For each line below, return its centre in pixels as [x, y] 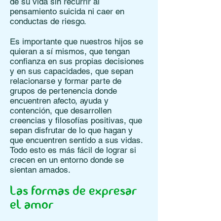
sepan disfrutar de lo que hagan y [71, 130]
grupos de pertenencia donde [63, 91]
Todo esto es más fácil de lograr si [73, 150]
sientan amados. [40, 170]
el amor [32, 206]
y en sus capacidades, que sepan [72, 71]
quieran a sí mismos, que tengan [70, 51]
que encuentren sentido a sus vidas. [76, 140]
